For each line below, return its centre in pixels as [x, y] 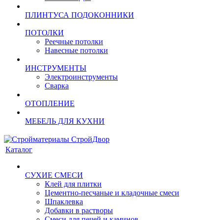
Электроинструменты [81, 77]
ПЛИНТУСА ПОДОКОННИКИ [80, 15]
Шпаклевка [64, 202]
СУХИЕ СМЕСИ [54, 175]
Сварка [57, 86]
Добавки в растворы [79, 210]
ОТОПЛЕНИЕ [50, 103]
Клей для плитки [73, 184]
